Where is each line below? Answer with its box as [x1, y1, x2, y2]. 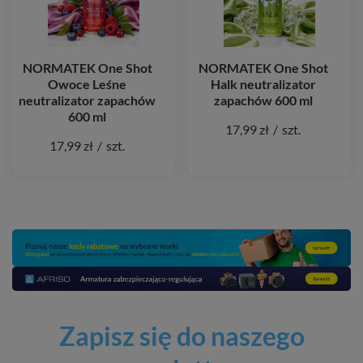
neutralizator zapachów [19, 92, 156, 108]
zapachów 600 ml [213, 92, 313, 108]
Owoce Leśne [48, 75, 126, 92]
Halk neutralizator [210, 75, 316, 92]
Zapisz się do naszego [58, 320, 305, 352]
